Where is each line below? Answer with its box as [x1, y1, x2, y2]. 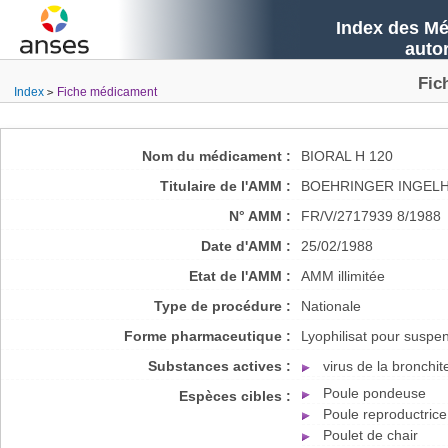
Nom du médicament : [142, 148, 291, 164]
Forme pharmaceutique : [124, 328, 291, 344]
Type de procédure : [154, 298, 291, 314]
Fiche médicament [56, 85, 157, 99]
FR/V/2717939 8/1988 [301, 208, 441, 224]
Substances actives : [148, 358, 291, 374]
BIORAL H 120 [301, 148, 393, 164]
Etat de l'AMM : [189, 268, 291, 284]
